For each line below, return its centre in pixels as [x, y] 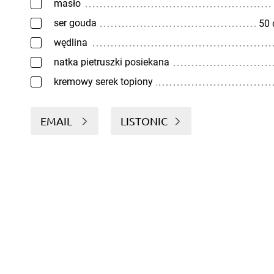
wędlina [71, 43]
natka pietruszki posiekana [112, 62]
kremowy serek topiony [103, 82]
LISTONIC [144, 121]
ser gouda [75, 23]
